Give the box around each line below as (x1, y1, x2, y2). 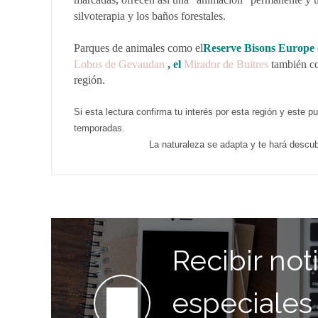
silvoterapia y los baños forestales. (74, 10, 226, 22)
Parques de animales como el (74, 42, 203, 54)
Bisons (244, 42, 275, 54)
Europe (275, 42, 314, 54)
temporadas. (74, 123, 125, 133)
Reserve (203, 42, 241, 54)
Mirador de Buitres (184, 58, 268, 70)
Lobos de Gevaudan (74, 58, 165, 70)
